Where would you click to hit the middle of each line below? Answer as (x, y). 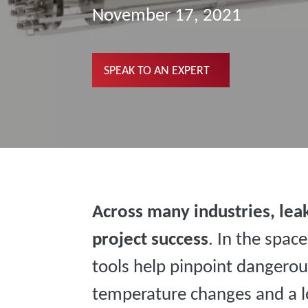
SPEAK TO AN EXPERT (157, 70)
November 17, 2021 (167, 14)
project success (151, 238)
